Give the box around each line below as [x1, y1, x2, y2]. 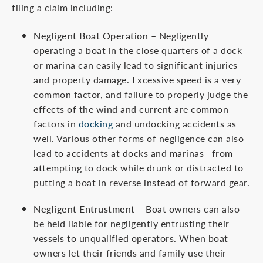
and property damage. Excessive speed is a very [33, 73, 241, 86]
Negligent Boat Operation [33, 29, 149, 42]
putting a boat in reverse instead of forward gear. [33, 176, 250, 189]
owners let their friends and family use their [33, 246, 227, 259]
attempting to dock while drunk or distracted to [33, 161, 244, 174]
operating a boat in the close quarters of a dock [33, 43, 242, 57]
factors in [33, 117, 76, 130]
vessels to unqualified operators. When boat [33, 231, 228, 245]
